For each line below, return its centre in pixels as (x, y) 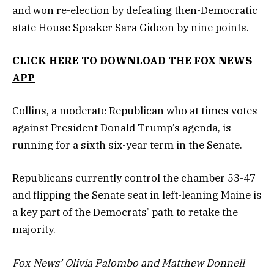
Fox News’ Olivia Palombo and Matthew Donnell (128, 263)
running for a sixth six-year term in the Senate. (127, 145)
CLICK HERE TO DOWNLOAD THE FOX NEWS (132, 61)
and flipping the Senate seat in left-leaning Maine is (137, 195)
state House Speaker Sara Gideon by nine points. (131, 27)
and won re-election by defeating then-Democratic (135, 10)
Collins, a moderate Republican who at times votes (135, 111)
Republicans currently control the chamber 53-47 (134, 178)
